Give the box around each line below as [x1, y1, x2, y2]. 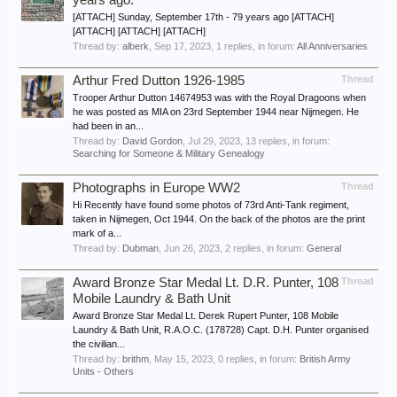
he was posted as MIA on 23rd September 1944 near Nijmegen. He [73, 106, 359, 117]
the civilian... [73, 339, 125, 349]
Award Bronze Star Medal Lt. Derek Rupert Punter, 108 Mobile [73, 310, 339, 321]
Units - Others [73, 366, 134, 377]
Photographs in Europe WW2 [73, 181, 240, 195]
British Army [300, 354, 351, 364]
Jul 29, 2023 [188, 136, 240, 146]
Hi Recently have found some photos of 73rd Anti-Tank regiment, [73, 199, 349, 210]
